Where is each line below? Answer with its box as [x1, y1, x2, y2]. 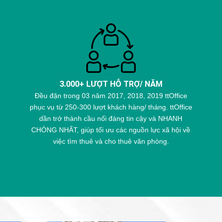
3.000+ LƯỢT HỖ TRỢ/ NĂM [59, 79, 163, 89]
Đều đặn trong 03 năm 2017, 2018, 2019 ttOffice [34, 91, 187, 100]
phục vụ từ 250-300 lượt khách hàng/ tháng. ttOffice [29, 103, 192, 111]
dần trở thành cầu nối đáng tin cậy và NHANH [39, 114, 183, 122]
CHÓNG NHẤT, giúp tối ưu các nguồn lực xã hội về [31, 125, 191, 134]
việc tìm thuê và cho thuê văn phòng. [53, 137, 169, 145]
